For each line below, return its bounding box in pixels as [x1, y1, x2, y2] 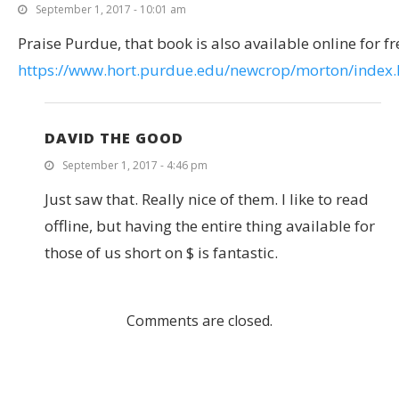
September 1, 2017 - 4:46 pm [62, 157, 208, 173]
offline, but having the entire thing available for [45, 215, 375, 236]
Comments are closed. [126, 310, 273, 330]
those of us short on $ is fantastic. [45, 241, 278, 263]
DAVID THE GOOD [45, 127, 183, 148]
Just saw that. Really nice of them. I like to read [45, 188, 369, 209]
